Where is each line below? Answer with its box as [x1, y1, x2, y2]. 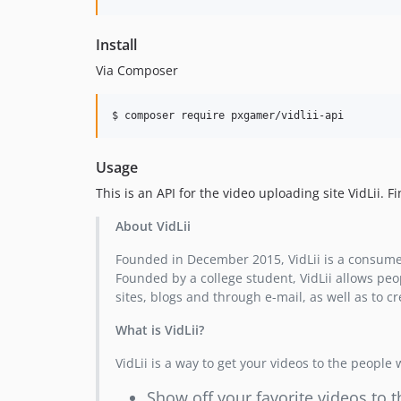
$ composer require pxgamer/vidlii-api [112, 109, 344, 123]
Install [96, 35, 137, 55]
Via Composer [96, 62, 178, 80]
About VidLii [115, 218, 191, 235]
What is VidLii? [115, 321, 204, 339]
